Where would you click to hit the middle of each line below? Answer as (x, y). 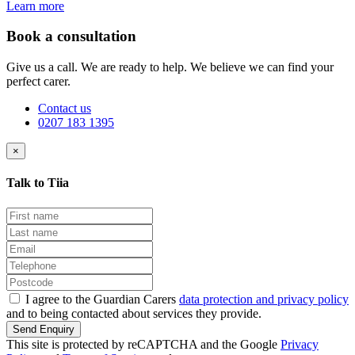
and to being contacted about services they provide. (134, 313)
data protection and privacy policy (264, 299)
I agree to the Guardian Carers (102, 299)
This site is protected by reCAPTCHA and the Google (143, 344)
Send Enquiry (44, 329)
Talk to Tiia (38, 183)
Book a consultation (71, 36)
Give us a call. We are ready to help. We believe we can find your (170, 67)
